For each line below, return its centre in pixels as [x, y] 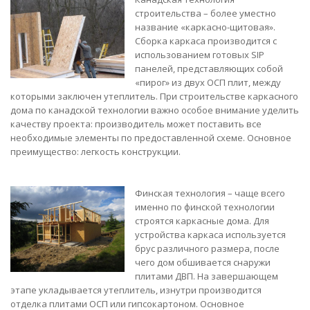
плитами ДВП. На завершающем [207, 276]
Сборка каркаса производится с [206, 41]
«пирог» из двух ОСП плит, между [208, 82]
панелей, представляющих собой [209, 69]
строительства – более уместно [206, 13]
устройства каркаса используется [210, 235]
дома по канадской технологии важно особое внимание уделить [155, 110]
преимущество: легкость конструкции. [95, 152]
